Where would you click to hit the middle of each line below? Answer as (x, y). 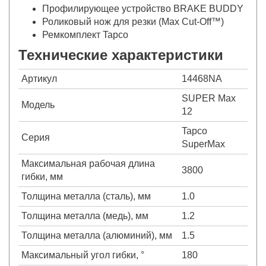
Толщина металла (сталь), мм (86, 196)
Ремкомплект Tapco (85, 34)
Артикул (39, 78)
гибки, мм (42, 176)
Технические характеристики (121, 55)
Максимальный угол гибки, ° (83, 255)
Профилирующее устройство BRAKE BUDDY (143, 8)
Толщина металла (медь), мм (85, 216)
